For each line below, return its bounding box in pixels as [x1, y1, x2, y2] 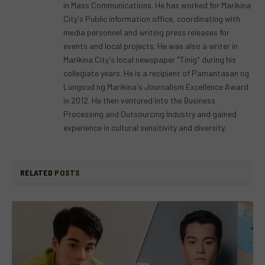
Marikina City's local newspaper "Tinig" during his [63, 54, 236, 64]
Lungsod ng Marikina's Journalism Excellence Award [63, 81, 248, 92]
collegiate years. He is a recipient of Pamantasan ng [63, 67, 249, 78]
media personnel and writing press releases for [63, 27, 230, 37]
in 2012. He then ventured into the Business [63, 95, 215, 105]
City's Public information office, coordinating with [63, 13, 240, 24]
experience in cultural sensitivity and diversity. [63, 122, 226, 132]
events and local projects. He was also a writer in [63, 40, 238, 51]
